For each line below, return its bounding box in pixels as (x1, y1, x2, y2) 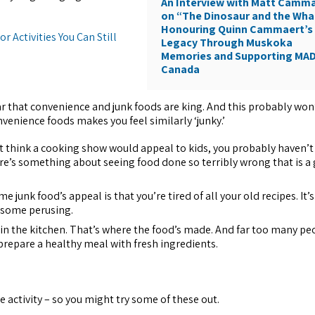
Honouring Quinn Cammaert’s (161, 22, 314, 37)
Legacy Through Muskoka (161, 35, 293, 51)
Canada (161, 62, 200, 77)
